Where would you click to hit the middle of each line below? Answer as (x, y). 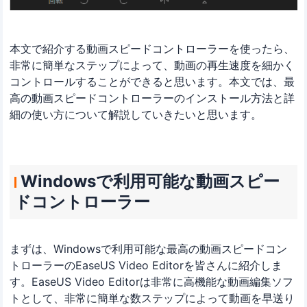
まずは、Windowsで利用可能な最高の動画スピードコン (149, 248)
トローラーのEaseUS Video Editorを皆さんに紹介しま (146, 265)
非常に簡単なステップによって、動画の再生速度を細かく (152, 65)
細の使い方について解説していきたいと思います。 (136, 114)
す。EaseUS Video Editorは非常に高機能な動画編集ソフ (152, 281)
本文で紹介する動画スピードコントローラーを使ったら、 (152, 49)
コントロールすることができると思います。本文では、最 (152, 82)
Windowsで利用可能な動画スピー (150, 182)
